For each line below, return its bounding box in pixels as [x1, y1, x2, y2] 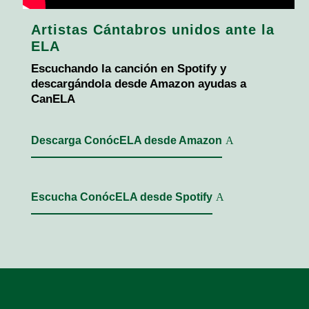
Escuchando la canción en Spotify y [30, 62, 226, 76]
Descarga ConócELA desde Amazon [30, 134, 222, 147]
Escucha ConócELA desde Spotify [30, 191, 212, 203]
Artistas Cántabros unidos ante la [30, 22, 275, 38]
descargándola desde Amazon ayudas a [30, 77, 246, 91]
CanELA [30, 92, 75, 106]
